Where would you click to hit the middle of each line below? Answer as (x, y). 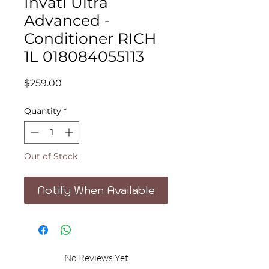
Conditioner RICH (90, 39)
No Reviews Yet (96, 258)
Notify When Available (96, 190)
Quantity (43, 111)
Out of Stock (51, 156)
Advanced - (67, 21)
